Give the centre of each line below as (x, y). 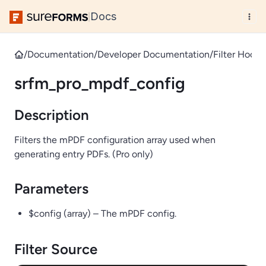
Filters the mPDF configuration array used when (115, 140)
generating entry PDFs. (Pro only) (84, 154)
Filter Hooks (239, 54)
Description (52, 115)
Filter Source (56, 249)
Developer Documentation (153, 54)
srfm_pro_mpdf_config (100, 83)
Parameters (51, 189)
